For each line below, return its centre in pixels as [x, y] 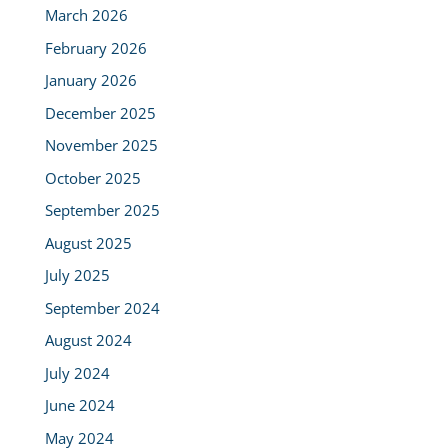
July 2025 [77, 275]
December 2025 [100, 112]
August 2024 [88, 340]
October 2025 [92, 177]
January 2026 [90, 80]
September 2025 [102, 210]
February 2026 [95, 47]
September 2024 [102, 307]
